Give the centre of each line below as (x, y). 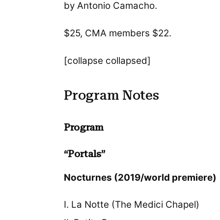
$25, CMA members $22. (118, 33)
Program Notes (111, 96)
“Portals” (85, 154)
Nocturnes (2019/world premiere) (140, 177)
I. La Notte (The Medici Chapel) (132, 205)
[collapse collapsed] (108, 60)
